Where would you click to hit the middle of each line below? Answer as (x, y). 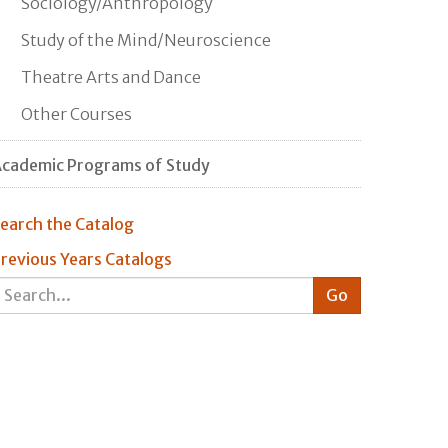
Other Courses (76, 113)
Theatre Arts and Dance (111, 76)
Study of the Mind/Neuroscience (146, 39)
